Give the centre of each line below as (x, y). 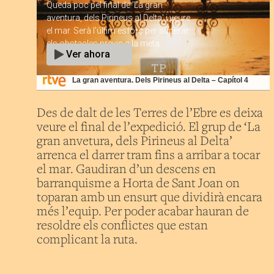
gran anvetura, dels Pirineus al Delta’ (135, 142)
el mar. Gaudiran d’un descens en (126, 170)
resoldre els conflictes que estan (122, 226)
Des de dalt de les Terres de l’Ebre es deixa (150, 113)
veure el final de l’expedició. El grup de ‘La (149, 128)
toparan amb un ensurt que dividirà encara (150, 198)
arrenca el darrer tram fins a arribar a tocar (148, 156)
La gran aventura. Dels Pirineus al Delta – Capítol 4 (160, 80)
